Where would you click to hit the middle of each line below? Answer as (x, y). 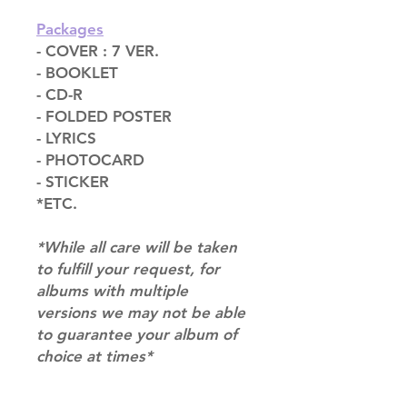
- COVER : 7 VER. (98, 51)
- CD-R (60, 95)
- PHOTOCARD (90, 160)
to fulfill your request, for (128, 269)
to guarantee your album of (137, 335)
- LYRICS (66, 139)
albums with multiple (112, 291)
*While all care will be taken (137, 248)
